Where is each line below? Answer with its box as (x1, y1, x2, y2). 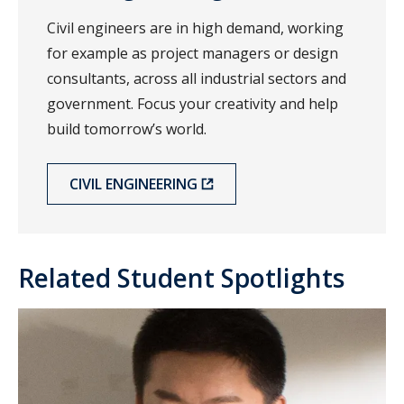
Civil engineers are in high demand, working (47, 18, 344, 39)
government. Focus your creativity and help (47, 94, 338, 115)
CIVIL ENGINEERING (69, 174, 197, 195)
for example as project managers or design (47, 43, 338, 64)
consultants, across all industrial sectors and (47, 69, 346, 89)
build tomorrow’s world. (47, 119, 207, 140)
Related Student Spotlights (18, 261, 344, 296)
